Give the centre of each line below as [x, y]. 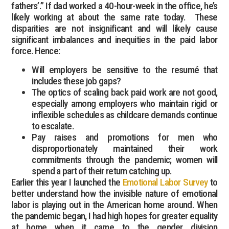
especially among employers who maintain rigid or [125, 103]
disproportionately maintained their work [125, 148]
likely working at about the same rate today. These [114, 17]
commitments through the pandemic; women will [125, 159]
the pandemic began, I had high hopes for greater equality [114, 216]
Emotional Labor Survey [165, 182]
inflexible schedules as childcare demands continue [125, 114]
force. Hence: [36, 51]
